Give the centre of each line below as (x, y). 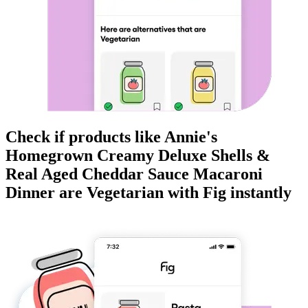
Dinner (30, 193)
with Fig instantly (228, 193)
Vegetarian (125, 193)
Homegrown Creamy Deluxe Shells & (138, 156)
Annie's (191, 137)
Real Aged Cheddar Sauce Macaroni (134, 174)
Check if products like (85, 137)
